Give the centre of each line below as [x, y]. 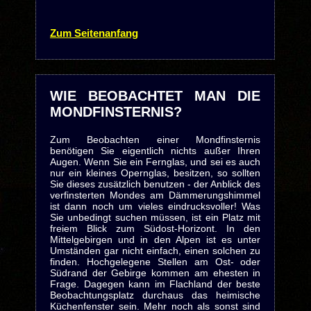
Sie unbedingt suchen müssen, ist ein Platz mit [155, 217]
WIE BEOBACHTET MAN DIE [155, 96]
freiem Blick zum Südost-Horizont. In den [155, 228]
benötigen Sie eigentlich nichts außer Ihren [155, 151]
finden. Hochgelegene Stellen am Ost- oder [155, 262]
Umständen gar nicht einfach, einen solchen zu [155, 251]
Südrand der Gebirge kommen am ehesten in [155, 273]
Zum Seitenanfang [94, 33]
